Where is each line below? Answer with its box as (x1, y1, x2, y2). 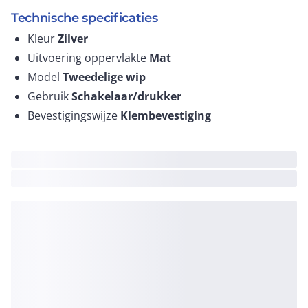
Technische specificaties (11, 10, 158, 25)
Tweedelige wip (63, 69, 146, 85)
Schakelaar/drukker (71, 89, 181, 104)
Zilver (58, 31, 88, 46)
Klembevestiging (120, 108, 211, 123)
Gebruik (27, 89, 71, 104)
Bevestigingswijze (27, 108, 120, 123)
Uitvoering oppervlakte (27, 50, 149, 65)
